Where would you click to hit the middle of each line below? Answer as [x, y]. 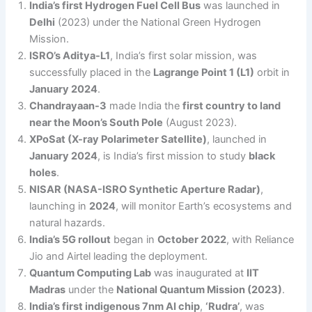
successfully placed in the [92, 72]
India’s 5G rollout [70, 239]
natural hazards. [68, 223]
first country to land [232, 106]
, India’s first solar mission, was [184, 55]
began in [134, 239]
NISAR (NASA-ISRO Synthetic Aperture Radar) [145, 189]
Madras [48, 289]
